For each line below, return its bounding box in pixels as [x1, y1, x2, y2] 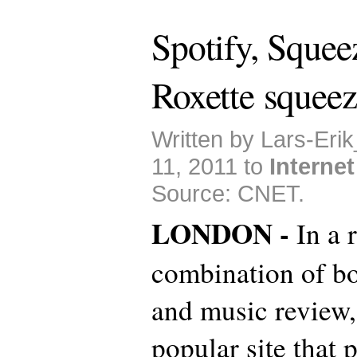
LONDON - [151, 213, 296, 254]
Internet [269, 152, 355, 179]
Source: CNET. [151, 179, 304, 206]
